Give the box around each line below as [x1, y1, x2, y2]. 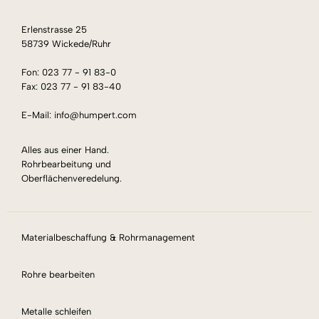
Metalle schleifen [21, 305, 91, 317]
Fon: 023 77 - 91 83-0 [21, 66, 116, 78]
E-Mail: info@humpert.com [21, 109, 137, 120]
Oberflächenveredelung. [21, 172, 122, 184]
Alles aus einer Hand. [21, 144, 109, 155]
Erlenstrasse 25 [21, 23, 87, 35]
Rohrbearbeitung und [21, 158, 111, 169]
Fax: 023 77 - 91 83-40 [21, 80, 121, 92]
